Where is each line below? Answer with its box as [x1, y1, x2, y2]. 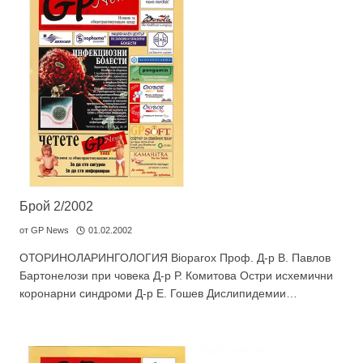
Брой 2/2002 [19, 199, 93, 213]
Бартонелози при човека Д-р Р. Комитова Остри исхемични [19, 269, 333, 282]
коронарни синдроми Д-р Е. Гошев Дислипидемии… [19, 287, 297, 300]
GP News [31, 225, 70, 235]
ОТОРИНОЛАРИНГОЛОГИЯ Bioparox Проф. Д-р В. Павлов [19, 251, 331, 264]
